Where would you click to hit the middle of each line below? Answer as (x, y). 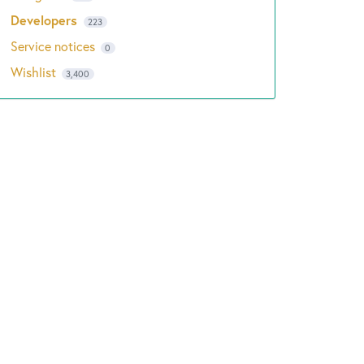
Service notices (54, 46)
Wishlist (35, 72)
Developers (45, 20)
